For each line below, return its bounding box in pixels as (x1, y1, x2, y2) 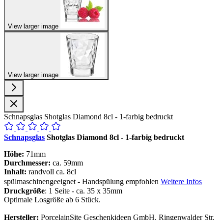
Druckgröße (4, 186, 45, 195)
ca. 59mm (51, 158, 83, 167)
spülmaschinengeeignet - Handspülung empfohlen (4, 177, 161, 186)
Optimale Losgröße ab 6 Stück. (4, 195, 101, 204)
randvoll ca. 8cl (27, 167, 76, 176)
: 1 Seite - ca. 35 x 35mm (45, 186, 122, 195)
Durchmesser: (4, 158, 51, 167)
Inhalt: (4, 167, 27, 176)
